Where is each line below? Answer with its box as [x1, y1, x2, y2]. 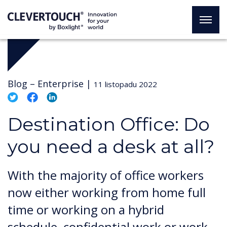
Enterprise [37, 78, 84, 90]
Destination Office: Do [8, 113, 210, 135]
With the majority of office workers [8, 167, 204, 183]
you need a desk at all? [8, 135, 214, 158]
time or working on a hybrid [8, 201, 164, 218]
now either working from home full [8, 184, 206, 201]
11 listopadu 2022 [94, 79, 157, 89]
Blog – [8, 78, 35, 90]
